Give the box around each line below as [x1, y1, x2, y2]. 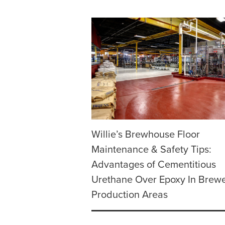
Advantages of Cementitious [91, 159, 216, 171]
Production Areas [91, 189, 168, 201]
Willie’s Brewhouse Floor [91, 129, 200, 141]
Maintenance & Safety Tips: [91, 144, 211, 156]
